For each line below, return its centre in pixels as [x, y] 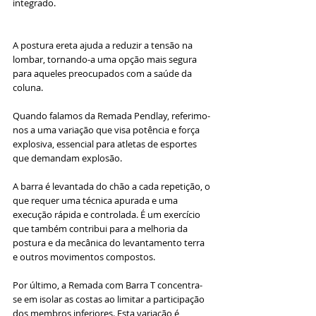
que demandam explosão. [68, 158]
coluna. [28, 87]
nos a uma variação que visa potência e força [107, 129]
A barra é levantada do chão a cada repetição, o [113, 186]
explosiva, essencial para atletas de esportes [106, 144]
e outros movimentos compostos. [84, 256]
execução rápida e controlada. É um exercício [108, 214]
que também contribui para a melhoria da [101, 228]
